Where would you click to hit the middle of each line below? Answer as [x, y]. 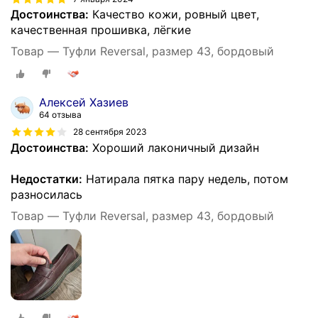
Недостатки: [46, 179]
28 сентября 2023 [110, 132]
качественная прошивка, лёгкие [101, 30]
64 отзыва [60, 114]
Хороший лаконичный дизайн [174, 147]
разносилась [46, 194]
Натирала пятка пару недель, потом [185, 179]
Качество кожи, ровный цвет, [174, 15]
